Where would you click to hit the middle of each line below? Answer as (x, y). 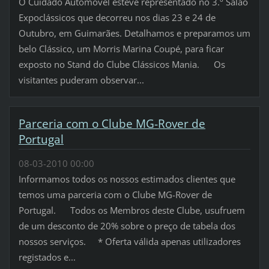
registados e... (47, 257)
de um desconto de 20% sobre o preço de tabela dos (127, 226)
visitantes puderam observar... (81, 80)
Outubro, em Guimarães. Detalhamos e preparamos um (134, 33)
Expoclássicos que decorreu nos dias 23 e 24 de (117, 17)
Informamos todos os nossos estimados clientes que (127, 179)
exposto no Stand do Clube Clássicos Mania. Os (122, 64)
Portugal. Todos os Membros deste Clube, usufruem (131, 210)
